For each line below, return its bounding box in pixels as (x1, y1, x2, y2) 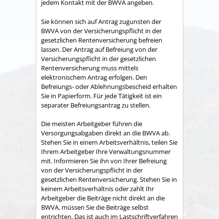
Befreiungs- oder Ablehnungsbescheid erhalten (41, 82, 177, 91)
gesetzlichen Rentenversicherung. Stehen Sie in (41, 175, 177, 184)
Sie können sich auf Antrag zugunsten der (41, 17, 161, 26)
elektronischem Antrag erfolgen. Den (41, 72, 147, 82)
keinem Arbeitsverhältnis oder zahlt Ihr (41, 184, 154, 193)
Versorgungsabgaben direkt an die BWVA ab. (41, 129, 170, 137)
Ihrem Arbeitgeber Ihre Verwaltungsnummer (41, 147, 171, 156)
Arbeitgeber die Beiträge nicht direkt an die (41, 194, 165, 202)
